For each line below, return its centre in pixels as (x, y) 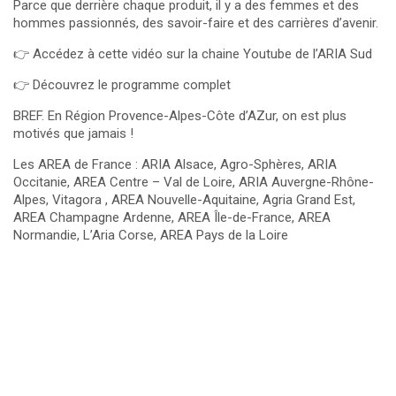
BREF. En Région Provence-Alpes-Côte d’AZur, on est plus (180, 116)
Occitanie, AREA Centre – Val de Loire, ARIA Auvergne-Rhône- (194, 182)
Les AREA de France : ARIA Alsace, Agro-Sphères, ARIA (175, 164)
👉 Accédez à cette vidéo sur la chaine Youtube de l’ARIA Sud (193, 54)
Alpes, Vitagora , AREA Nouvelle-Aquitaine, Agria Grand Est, (184, 200)
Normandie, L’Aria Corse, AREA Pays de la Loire (151, 235)
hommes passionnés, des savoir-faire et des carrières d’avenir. (196, 23)
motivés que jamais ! (73, 133)
